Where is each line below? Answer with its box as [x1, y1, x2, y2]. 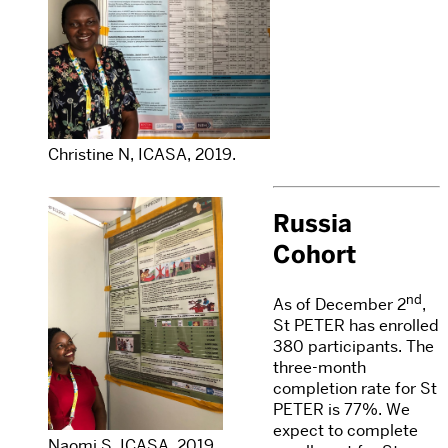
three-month [273, 357, 366, 379]
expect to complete [273, 420, 418, 442]
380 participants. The [273, 336, 434, 358]
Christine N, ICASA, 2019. [48, 144, 236, 166]
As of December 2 [273, 294, 406, 316]
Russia [273, 208, 352, 240]
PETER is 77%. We [273, 399, 410, 421]
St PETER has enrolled [273, 315, 439, 337]
